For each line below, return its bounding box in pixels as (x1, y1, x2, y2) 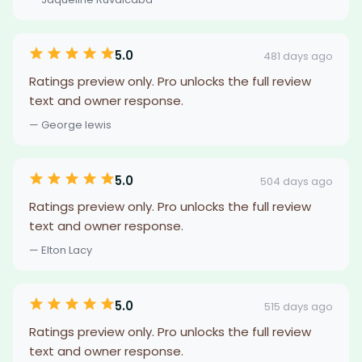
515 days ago (264, 298, 333, 314)
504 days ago (260, 173, 333, 189)
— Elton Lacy (29, 242, 92, 258)
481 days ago (263, 48, 333, 64)
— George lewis (29, 117, 112, 133)
